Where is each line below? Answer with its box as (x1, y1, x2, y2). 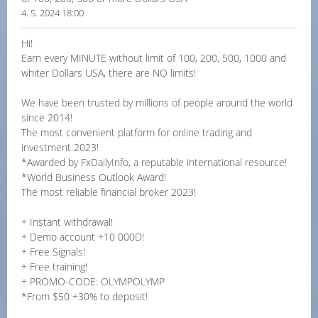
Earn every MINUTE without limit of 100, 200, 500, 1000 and (21, 51, 286, 65)
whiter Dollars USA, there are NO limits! (21, 66, 196, 79)
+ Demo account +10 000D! (21, 230, 144, 243)
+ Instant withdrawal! (21, 215, 113, 229)
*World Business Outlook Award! (21, 170, 166, 184)
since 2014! (21, 111, 72, 124)
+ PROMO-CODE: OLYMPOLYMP (21, 275, 165, 288)
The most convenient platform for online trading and (21, 126, 252, 139)
